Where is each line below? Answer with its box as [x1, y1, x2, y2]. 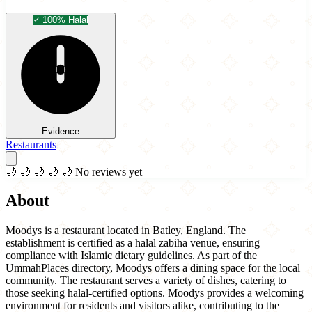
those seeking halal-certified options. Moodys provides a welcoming [6, 287, 304, 299]
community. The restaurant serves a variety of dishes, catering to [6, 274, 286, 287]
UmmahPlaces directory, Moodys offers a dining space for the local [6, 262, 300, 274]
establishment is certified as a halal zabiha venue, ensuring [6, 237, 260, 249]
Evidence [42, 125, 79, 136]
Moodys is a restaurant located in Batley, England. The [6, 224, 246, 237]
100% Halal [42, 14, 88, 25]
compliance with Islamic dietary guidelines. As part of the [6, 249, 257, 262]
